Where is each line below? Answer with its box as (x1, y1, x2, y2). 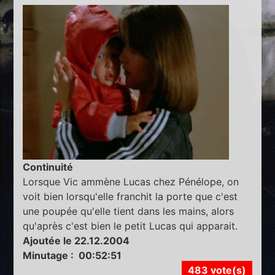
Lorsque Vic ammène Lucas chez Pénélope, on (23, 175, 239, 188)
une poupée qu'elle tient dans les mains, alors (23, 204, 234, 217)
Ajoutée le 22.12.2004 (23, 234, 130, 247)
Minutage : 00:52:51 (23, 249, 122, 261)
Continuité (23, 160, 74, 173)
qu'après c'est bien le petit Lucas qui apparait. (23, 219, 238, 232)
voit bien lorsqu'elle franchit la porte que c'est (23, 190, 238, 203)
